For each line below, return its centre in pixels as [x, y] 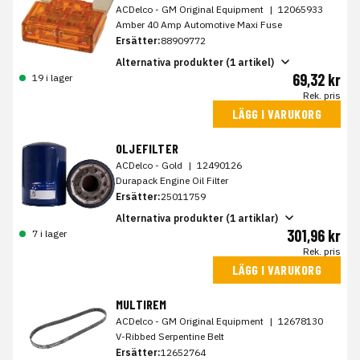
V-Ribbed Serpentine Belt [170, 337]
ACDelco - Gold [150, 166]
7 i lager [49, 234]
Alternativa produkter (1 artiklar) [197, 218]
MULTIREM [141, 305]
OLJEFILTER [147, 149]
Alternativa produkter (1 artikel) [195, 62]
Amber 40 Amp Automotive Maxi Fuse [199, 25]
